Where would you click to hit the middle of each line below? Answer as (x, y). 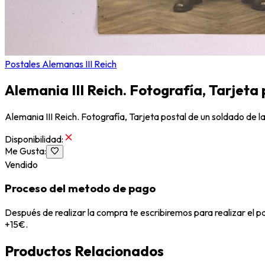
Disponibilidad (33, 139)
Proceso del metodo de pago (80, 188)
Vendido (21, 164)
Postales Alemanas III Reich (61, 64)
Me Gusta (25, 151)
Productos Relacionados (84, 251)
